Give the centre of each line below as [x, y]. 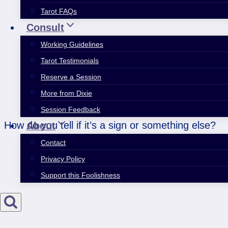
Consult [45, 27]
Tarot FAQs [59, 11]
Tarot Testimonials [70, 60]
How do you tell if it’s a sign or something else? [110, 125]
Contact [53, 142]
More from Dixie [66, 93]
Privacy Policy [63, 159]
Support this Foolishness [80, 175]
